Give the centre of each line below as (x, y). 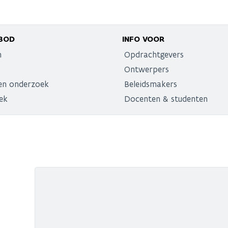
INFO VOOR (143, 39)
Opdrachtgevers (154, 54)
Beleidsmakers (151, 84)
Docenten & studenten (166, 98)
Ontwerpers (147, 69)
